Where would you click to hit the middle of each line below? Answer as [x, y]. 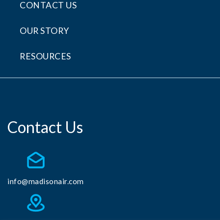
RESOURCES [45, 56]
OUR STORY [44, 30]
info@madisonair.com [46, 181]
